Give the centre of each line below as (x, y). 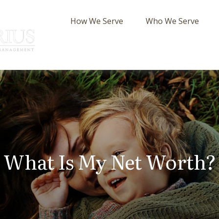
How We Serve (97, 21)
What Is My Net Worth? (109, 161)
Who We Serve (173, 21)
